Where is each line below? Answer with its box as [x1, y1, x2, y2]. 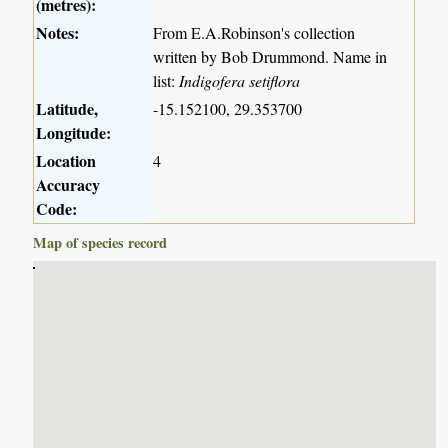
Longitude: [36, 121, 112, 145]
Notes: [36, 21, 80, 45]
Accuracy [36, 173, 101, 197]
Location [36, 149, 97, 173]
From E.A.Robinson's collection [153, 22, 356, 44]
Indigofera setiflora [179, 70, 301, 92]
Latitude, [36, 97, 99, 121]
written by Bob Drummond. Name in [153, 46, 388, 68]
